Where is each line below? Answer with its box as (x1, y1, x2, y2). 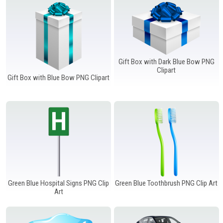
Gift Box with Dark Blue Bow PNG (118, 57, 215, 66)
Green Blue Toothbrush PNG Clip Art (115, 178, 218, 188)
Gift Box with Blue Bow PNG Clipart (7, 73, 110, 82)
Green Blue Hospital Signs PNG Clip (8, 178, 110, 188)
